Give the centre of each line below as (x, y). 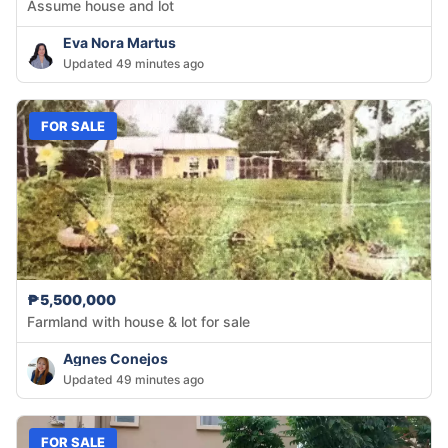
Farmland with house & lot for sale (138, 322)
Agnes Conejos (115, 359)
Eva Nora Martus (119, 43)
